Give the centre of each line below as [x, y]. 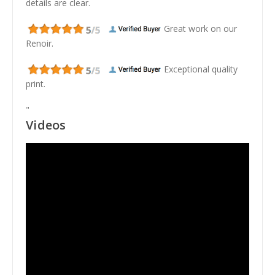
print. [36, 84]
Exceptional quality [201, 69]
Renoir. [40, 43]
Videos [46, 125]
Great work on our [200, 28]
